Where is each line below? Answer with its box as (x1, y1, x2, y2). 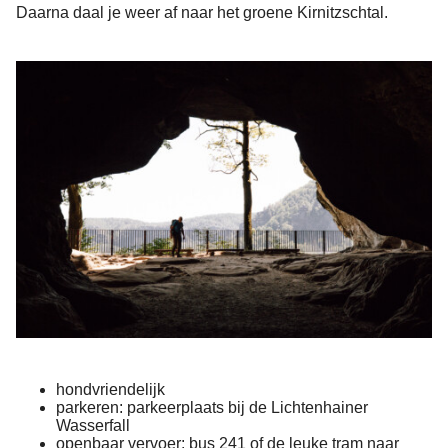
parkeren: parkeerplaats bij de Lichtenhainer (56, 398, 368, 416)
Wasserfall (56, 416, 130, 434)
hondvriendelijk (56, 380, 165, 398)
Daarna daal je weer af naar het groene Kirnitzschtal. (16, 3, 388, 21)
